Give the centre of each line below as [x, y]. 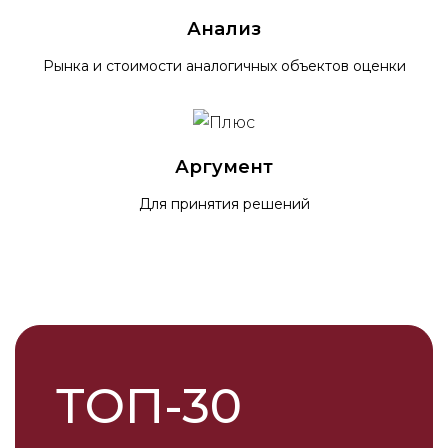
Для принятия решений [224, 203]
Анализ [224, 29]
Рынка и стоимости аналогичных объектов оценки [224, 66]
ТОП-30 [149, 405]
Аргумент [224, 166]
